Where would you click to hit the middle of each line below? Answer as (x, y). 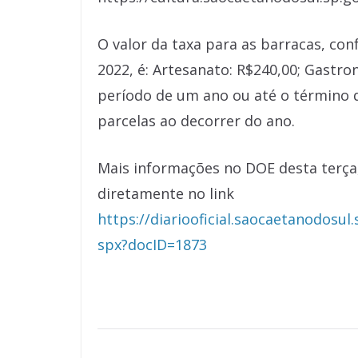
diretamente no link (166, 193)
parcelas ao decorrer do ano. (196, 121)
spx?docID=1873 (154, 245)
